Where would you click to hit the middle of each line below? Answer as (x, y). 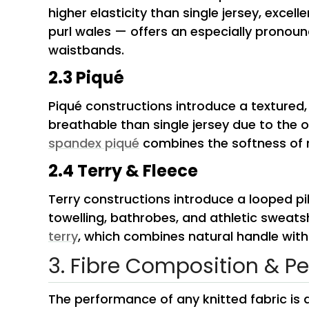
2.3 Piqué (86, 78)
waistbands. (86, 50)
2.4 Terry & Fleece (123, 171)
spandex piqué (93, 143)
